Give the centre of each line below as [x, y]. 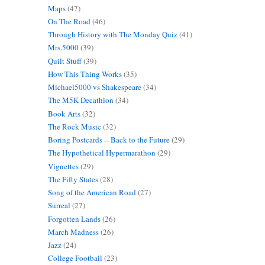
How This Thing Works [85, 74]
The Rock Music [74, 126]
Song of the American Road [92, 193]
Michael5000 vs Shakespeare [94, 87]
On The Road [69, 21]
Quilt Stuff [64, 61]
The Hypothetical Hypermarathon [101, 153]
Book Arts [64, 113]
